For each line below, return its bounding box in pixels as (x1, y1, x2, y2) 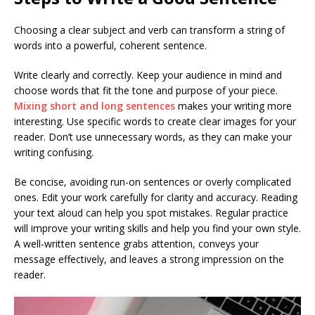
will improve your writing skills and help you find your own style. (14, 221, 301, 235)
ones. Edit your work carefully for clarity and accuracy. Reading (14, 191, 297, 204)
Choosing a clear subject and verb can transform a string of (14, 23, 285, 37)
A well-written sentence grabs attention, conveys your (14, 237, 259, 250)
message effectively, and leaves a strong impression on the (14, 252, 284, 266)
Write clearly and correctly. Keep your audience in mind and (14, 68, 282, 82)
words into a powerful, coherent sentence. (14, 39, 207, 52)
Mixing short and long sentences (14, 99, 175, 112)
